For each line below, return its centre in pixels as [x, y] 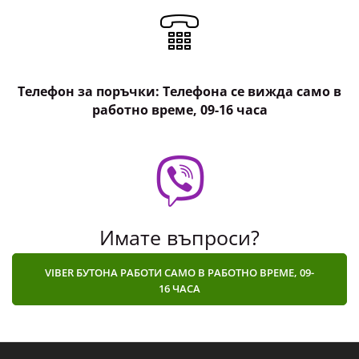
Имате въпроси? [179, 225]
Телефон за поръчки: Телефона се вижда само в [179, 79]
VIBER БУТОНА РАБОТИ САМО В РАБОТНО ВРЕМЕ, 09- [179, 260]
